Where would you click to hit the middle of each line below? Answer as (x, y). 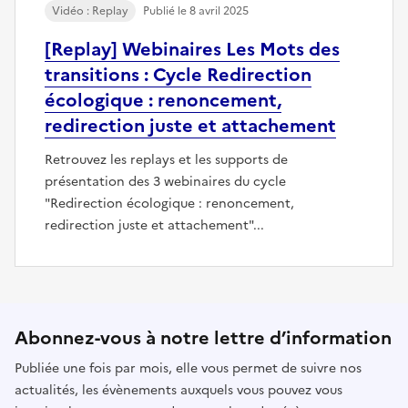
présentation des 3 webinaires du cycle (165, 181)
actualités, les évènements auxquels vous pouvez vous (178, 390)
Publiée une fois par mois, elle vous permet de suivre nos (188, 368)
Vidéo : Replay (90, 10)
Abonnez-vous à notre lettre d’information (203, 337)
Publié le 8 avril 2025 (196, 10)
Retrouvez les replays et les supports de (166, 159)
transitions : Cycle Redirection (178, 74)
